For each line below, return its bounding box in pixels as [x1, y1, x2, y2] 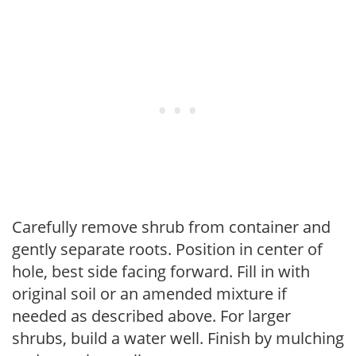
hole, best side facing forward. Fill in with [12, 260, 310, 282]
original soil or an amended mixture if [12, 282, 287, 304]
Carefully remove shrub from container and [12, 215, 331, 238]
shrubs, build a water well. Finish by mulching [12, 327, 344, 349]
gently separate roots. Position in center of [12, 238, 323, 260]
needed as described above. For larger [12, 304, 291, 327]
